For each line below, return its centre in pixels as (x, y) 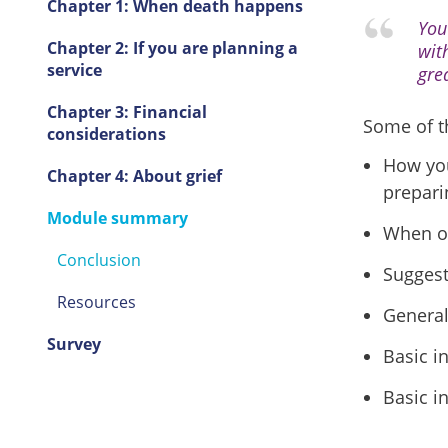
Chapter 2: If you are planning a (172, 48)
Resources (96, 302)
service (74, 70)
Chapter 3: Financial (126, 112)
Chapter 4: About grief (134, 176)
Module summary (117, 218)
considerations (106, 134)
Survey (73, 344)
